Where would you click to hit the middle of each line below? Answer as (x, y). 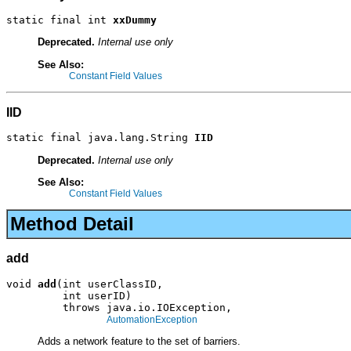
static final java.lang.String (100, 138)
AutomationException (152, 319)
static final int (60, 20)
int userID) (69, 295)
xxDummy (135, 20)
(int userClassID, (110, 284)
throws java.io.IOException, (119, 307)
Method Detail (72, 224)
